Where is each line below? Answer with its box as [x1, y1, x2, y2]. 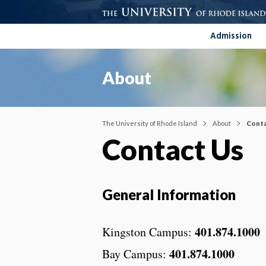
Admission [210, 30, 252, 43]
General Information [102, 186, 236, 204]
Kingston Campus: [102, 224, 195, 240]
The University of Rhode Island [102, 119, 197, 127]
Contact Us [102, 132, 243, 167]
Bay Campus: [102, 246, 169, 262]
